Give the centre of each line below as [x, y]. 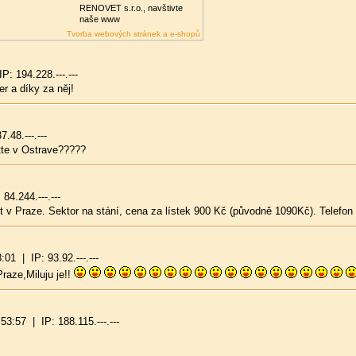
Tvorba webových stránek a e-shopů [133, 34]
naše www [100, 19]
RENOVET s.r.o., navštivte [131, 8]
